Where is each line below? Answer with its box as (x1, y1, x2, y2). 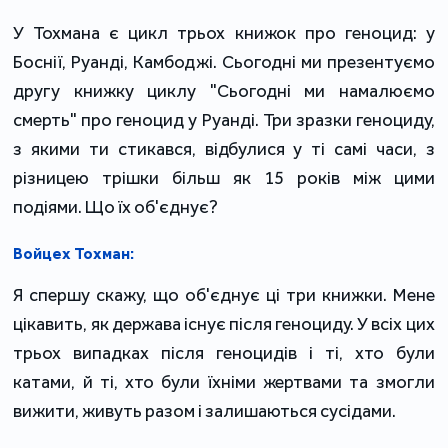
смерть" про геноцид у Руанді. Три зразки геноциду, (13, 109, 435, 132)
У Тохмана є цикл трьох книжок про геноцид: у (13, 22, 435, 45)
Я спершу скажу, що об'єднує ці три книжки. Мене (13, 284, 435, 307)
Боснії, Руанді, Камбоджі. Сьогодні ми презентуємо (13, 51, 435, 74)
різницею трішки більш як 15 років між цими (13, 167, 435, 190)
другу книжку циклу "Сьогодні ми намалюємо (13, 80, 435, 103)
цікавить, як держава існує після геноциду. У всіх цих (13, 313, 435, 336)
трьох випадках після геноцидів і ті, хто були (13, 342, 435, 365)
